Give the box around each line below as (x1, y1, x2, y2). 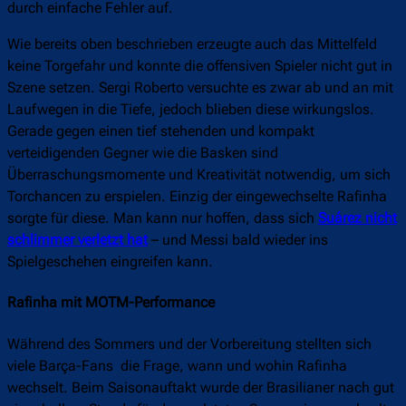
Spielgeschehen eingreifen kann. (7, 253, 217, 271)
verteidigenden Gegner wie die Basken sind (7, 144, 278, 162)
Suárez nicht (318, 209, 397, 227)
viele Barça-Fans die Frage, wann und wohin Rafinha (7, 356, 347, 374)
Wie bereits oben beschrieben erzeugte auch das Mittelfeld (7, 35, 377, 53)
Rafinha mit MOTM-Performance (7, 294, 215, 312)
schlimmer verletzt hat (7, 231, 148, 249)
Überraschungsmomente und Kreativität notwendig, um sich (7, 166, 391, 184)
